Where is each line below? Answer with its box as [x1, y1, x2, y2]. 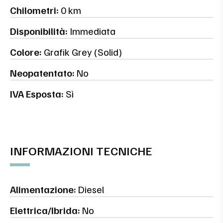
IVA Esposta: [10, 87, 64, 101]
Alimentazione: [10, 183, 76, 196]
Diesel [76, 183, 104, 196]
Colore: [10, 45, 42, 59]
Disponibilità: [10, 24, 68, 38]
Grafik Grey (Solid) [42, 45, 122, 59]
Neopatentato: [10, 66, 75, 80]
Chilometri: [10, 3, 59, 17]
